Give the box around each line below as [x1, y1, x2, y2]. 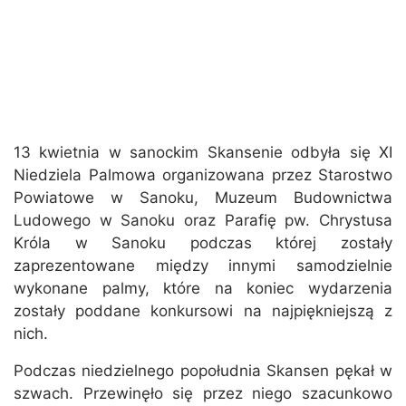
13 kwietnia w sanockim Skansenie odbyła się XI [14, 143, 392, 162]
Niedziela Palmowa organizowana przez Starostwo [14, 166, 392, 185]
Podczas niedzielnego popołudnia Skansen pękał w [14, 362, 392, 381]
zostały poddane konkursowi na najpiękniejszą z [14, 302, 392, 321]
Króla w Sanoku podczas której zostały [14, 234, 392, 253]
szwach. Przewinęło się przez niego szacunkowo [14, 384, 392, 403]
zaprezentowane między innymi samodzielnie [14, 256, 392, 275]
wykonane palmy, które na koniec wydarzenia [14, 279, 392, 298]
